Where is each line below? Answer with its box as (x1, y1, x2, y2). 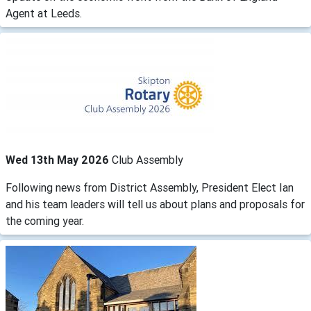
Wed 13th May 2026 (6, 153, 112, 167)
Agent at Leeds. (6, 6, 82, 20)
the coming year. (6, 214, 84, 228)
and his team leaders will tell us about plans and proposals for (6, 197, 305, 211)
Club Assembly (112, 153, 183, 167)
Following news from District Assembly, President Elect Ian (6, 180, 294, 194)
